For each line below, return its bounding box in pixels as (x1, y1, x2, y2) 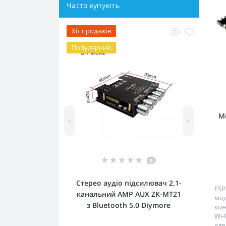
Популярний (72, 43, 111, 52)
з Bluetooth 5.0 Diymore (87, 200, 171, 210)
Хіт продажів (72, 26, 111, 35)
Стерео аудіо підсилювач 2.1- (76, 178, 182, 188)
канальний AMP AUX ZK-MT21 (76, 189, 181, 199)
